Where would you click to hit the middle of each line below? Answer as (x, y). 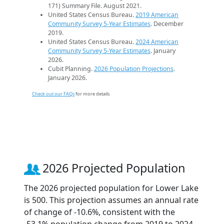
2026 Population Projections (134, 68)
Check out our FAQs (53, 93)
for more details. (92, 93)
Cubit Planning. (71, 68)
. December (167, 23)
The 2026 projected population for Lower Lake (111, 188)
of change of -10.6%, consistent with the (99, 212)
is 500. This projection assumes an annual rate (111, 200)
